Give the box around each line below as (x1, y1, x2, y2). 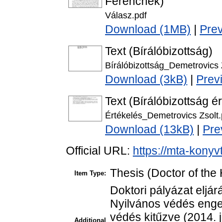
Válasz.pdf (105, 10, 147, 21)
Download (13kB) (105, 123, 194, 136)
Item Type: (74, 169, 106, 177)
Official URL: (66, 144, 133, 158)
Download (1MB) (105, 23, 191, 36)
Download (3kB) (105, 73, 187, 86)
